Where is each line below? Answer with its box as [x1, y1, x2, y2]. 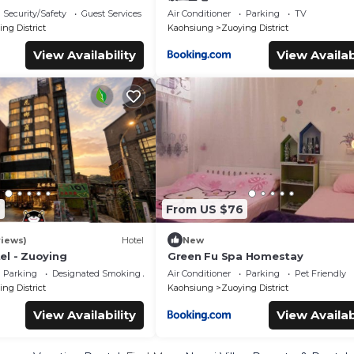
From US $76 [166, 201, 243, 217]
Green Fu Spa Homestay [168, 250, 303, 262]
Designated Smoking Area [51, 268, 162, 279]
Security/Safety [2, 7, 66, 19]
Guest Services [81, 7, 141, 19]
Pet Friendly [295, 268, 346, 279]
